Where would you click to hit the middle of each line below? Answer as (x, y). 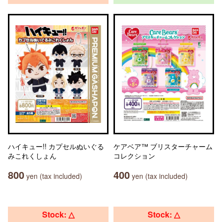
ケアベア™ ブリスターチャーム (163, 146)
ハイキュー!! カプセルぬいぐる (56, 146)
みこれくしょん (32, 156)
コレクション (134, 156)
